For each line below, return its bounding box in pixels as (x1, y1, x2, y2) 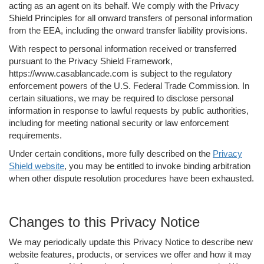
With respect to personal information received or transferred (9, 43, 236, 54)
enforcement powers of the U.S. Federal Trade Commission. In (9, 80, 249, 91)
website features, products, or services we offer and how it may (9, 249, 252, 259)
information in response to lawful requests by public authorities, (9, 105, 249, 115)
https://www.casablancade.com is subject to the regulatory (9, 68, 232, 78)
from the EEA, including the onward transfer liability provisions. (9, 25, 247, 35)
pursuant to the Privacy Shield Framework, (9, 55, 173, 66)
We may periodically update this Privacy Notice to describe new (9, 236, 253, 247)
